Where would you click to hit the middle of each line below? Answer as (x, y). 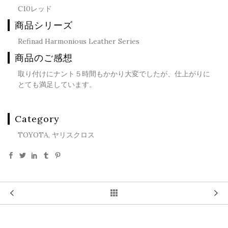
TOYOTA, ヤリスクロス (56, 135)
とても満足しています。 (57, 84)
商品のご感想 (44, 58)
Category (37, 119)
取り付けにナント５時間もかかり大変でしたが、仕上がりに (114, 74)
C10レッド (35, 9)
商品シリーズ (44, 25)
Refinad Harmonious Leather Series (79, 41)
